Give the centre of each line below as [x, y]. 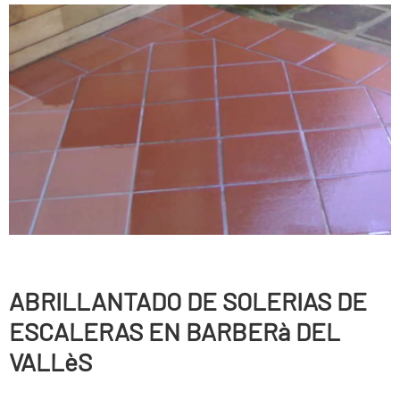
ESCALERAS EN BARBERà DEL [174, 332]
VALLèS [50, 362]
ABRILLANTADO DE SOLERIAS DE [187, 301]
